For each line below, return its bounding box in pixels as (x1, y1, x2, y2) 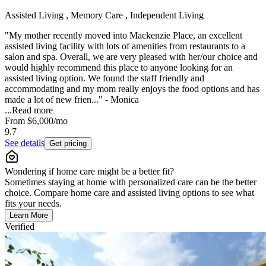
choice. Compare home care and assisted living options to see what (5, 187, 254, 198)
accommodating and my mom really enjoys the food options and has (5, 83, 259, 94)
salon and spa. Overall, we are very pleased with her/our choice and (5, 51, 258, 62)
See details (5, 137, 45, 148)
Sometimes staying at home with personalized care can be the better (5, 176, 256, 187)
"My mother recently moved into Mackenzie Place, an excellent (5, 30, 242, 40)
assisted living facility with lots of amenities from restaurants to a (5, 40, 245, 51)
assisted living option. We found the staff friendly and (5, 72, 204, 83)
